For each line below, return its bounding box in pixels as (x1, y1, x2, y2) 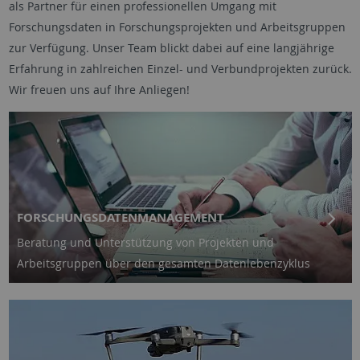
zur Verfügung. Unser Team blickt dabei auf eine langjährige (8, 39, 334, 55)
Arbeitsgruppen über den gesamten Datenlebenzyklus (17, 256, 310, 272)
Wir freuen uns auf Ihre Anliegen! (8, 81, 190, 97)
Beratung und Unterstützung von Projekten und (17, 235, 274, 251)
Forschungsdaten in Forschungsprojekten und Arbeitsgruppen (8, 18, 346, 35)
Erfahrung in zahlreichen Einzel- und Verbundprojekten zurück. (8, 60, 352, 76)
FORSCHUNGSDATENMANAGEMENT (17, 209, 224, 227)
